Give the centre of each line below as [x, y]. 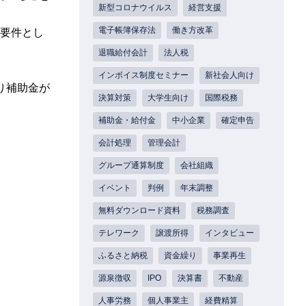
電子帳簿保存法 [127, 30]
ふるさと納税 [123, 256]
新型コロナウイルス [135, 8]
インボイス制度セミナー [143, 75]
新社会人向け [229, 75]
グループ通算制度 [131, 166]
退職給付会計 [123, 53]
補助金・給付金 [127, 121]
